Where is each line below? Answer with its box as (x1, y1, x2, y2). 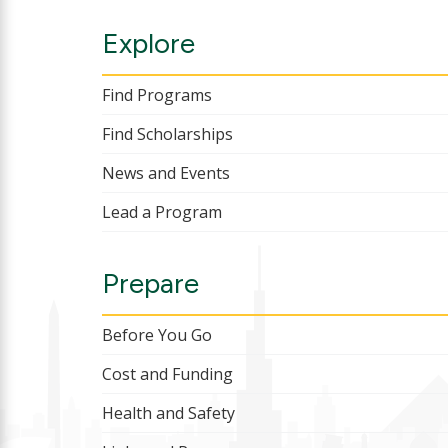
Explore (102, 26, 195, 61)
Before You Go (102, 324, 212, 347)
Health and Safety (102, 402, 235, 425)
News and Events (102, 162, 230, 185)
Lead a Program (102, 201, 222, 224)
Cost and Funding (102, 363, 233, 386)
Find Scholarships (102, 123, 233, 146)
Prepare (102, 266, 199, 301)
